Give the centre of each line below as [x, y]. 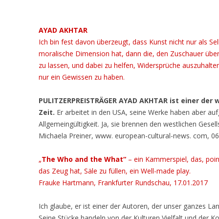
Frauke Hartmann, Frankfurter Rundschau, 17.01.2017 [123, 183]
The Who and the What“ [85, 159]
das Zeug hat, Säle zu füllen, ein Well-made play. [115, 171]
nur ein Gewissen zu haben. [82, 77]
